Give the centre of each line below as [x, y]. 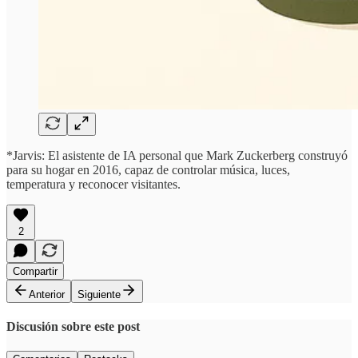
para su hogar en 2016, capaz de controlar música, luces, [148, 169]
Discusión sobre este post [73, 326]
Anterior [47, 294]
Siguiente [99, 294]
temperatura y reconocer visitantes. [93, 184]
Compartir [35, 271]
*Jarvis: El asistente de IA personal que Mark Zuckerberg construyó [177, 155]
